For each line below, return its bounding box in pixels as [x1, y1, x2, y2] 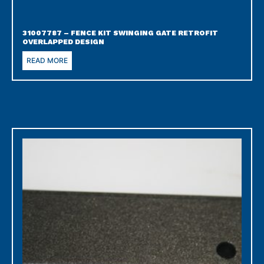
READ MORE [27, 56, 68, 65]
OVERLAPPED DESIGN [22, 38, 104, 47]
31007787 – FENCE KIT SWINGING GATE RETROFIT [22, 29, 218, 38]
